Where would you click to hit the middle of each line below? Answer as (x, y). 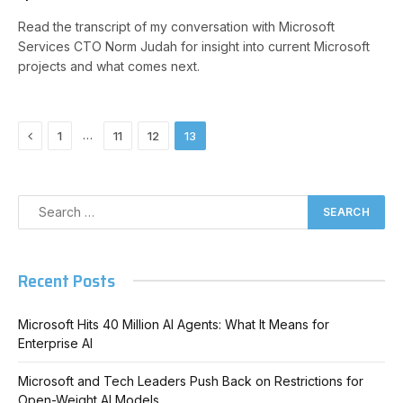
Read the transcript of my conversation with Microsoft (176, 26)
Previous (59, 134)
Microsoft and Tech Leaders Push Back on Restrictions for (191, 381)
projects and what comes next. (109, 66)
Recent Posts (67, 280)
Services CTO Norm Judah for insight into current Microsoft (194, 46)
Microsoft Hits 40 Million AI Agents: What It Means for (174, 324)
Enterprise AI (55, 343)
